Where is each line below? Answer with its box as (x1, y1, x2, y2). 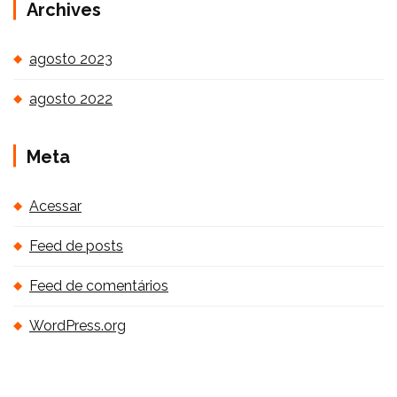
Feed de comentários (29, 277, 168, 294)
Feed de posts (29, 237, 123, 254)
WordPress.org (29, 317, 126, 334)
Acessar (29, 198, 82, 214)
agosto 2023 (29, 51, 113, 67)
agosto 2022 (29, 90, 113, 107)
